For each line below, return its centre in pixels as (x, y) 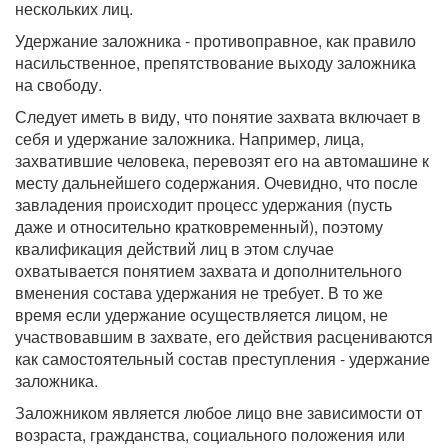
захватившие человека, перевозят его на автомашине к (222, 160)
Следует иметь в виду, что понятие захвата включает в (218, 116)
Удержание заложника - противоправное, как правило (215, 40)
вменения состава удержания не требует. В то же (199, 292)
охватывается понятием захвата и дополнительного (208, 270)
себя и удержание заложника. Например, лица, (189, 138)
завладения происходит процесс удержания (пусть (203, 204)
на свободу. (58, 84)
